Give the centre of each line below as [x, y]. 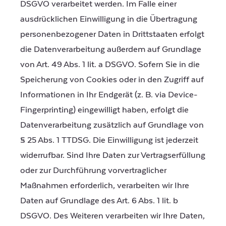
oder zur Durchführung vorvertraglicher [93, 171]
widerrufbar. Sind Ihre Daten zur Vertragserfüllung [113, 156]
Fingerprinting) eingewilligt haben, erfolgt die [104, 110]
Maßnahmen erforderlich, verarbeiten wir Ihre [105, 186]
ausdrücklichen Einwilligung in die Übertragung [109, 19]
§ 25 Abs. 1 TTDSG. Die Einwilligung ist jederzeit [109, 140]
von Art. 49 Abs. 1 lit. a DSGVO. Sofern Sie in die [110, 65]
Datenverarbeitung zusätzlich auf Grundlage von [112, 125]
